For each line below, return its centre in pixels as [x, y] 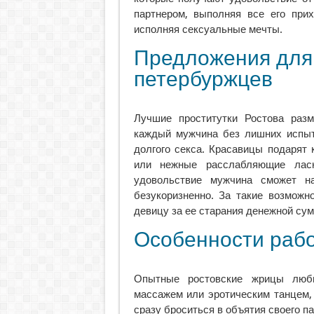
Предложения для [223, 58]
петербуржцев [203, 79]
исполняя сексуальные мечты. [208, 29]
